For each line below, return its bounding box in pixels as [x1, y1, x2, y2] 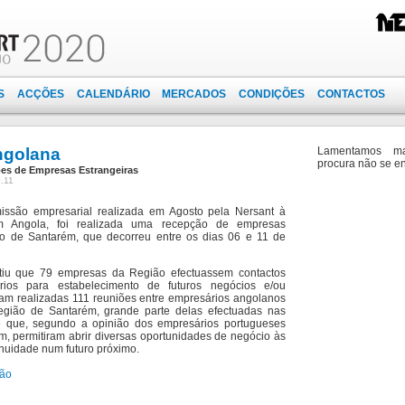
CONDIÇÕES [238, 88, 305, 100]
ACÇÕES [17, 88, 65, 100]
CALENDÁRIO [76, 88, 150, 100]
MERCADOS [162, 88, 227, 100]
